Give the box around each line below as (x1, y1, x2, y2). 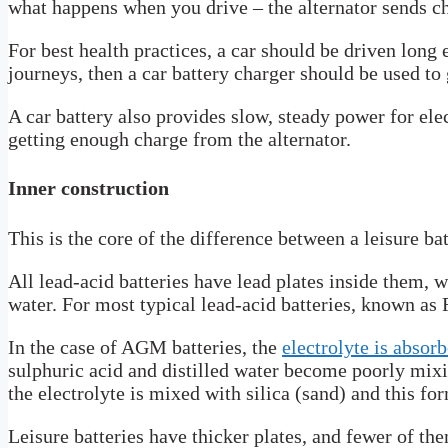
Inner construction (8, 177, 169, 200)
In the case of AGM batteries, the (8, 335, 282, 358)
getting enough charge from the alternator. (8, 127, 351, 150)
